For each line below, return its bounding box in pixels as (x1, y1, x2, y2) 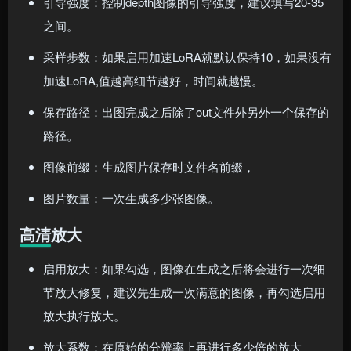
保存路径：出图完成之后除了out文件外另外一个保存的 (43, 103, 329, 121)
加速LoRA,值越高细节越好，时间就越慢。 (43, 72, 263, 89)
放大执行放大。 (43, 307, 125, 324)
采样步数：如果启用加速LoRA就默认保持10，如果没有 (43, 49, 331, 66)
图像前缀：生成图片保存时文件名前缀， (43, 158, 255, 175)
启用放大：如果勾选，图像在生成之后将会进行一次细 (43, 260, 325, 277)
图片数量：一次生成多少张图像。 (43, 190, 219, 207)
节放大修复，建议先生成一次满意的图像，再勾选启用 (43, 284, 325, 301)
